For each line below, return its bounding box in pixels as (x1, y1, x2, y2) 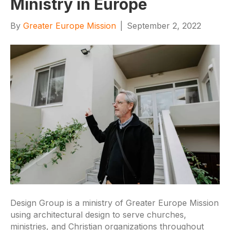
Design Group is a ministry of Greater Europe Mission (10, 198, 219, 208)
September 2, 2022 (127, 20, 201, 31)
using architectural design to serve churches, (10, 209, 186, 220)
